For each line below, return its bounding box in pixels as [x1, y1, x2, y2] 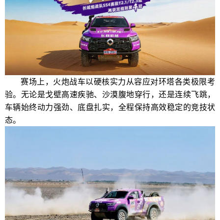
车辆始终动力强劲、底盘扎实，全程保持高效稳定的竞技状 [5, 101, 215, 112]
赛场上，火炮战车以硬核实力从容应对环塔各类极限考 [21, 75, 215, 87]
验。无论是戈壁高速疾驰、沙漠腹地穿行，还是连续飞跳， [5, 88, 215, 100]
